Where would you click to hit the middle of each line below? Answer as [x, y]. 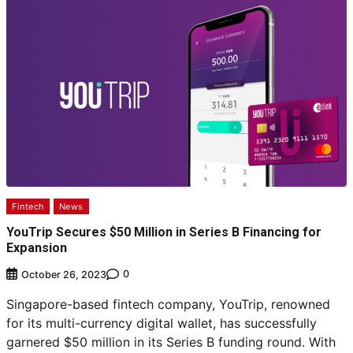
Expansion [38, 248]
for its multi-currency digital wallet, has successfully [162, 323]
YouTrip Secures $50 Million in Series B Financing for [164, 232]
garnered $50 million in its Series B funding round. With [171, 342]
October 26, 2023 [64, 274]
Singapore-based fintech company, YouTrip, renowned [168, 304]
